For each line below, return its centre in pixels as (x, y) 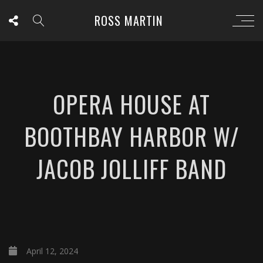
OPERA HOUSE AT (131, 104)
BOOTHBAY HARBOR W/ (131, 136)
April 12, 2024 (52, 251)
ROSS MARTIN (129, 21)
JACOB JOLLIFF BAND (131, 168)
